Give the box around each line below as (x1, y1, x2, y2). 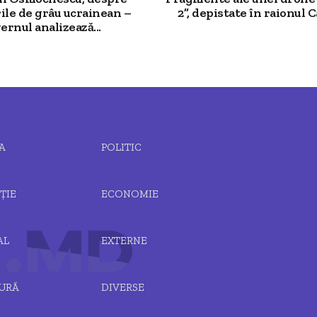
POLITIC (100, 141, 142, 154)
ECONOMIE (100, 188, 158, 200)
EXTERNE (100, 234, 147, 247)
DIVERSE (100, 281, 144, 294)
